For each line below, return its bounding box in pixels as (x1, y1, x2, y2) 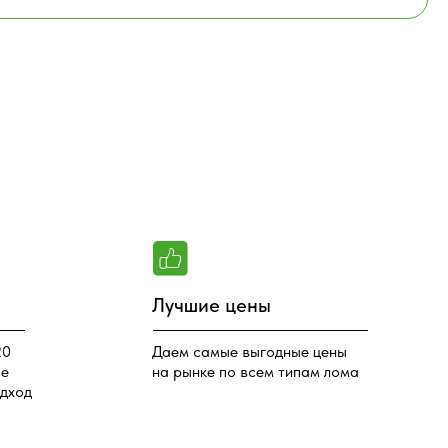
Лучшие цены (39, 69, 147, 91)
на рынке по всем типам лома (39, 131, 225, 149)
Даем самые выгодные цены (39, 113, 215, 131)
